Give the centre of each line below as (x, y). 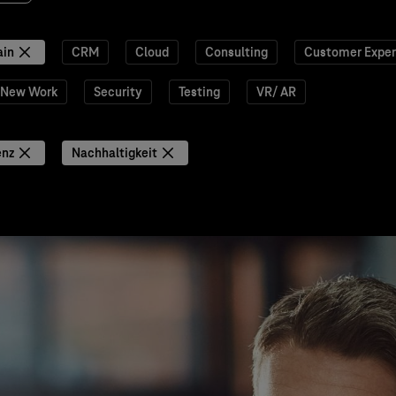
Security (118, 92)
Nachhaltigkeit (114, 153)
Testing (199, 92)
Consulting (236, 52)
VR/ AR (276, 92)
